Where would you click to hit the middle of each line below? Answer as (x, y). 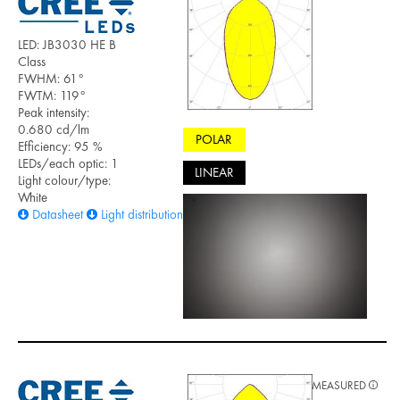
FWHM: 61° (51, 78)
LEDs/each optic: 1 (68, 163)
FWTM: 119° (52, 95)
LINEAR (214, 173)
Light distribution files (154, 214)
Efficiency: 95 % (60, 146)
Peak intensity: (54, 112)
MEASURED (340, 385)
